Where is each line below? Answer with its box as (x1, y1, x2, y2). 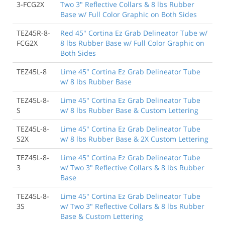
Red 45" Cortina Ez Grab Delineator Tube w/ (60, 28, 207, 38)
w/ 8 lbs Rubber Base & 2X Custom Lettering (60, 134, 208, 144)
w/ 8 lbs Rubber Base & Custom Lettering (60, 105, 198, 115)
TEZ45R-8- (17, 28, 50, 38)
